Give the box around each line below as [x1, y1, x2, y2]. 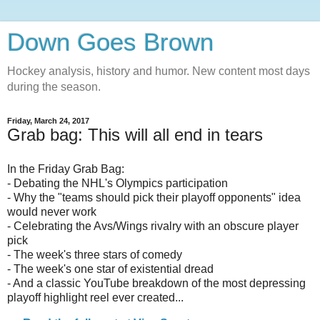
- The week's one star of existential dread [7, 262, 214, 275]
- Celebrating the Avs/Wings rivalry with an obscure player [7, 219, 299, 232]
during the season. [7, 81, 101, 93]
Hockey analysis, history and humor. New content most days [7, 65, 310, 77]
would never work [7, 205, 96, 218]
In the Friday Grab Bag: [7, 162, 124, 175]
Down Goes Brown [7, 29, 214, 56]
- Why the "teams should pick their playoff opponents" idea [7, 191, 301, 204]
